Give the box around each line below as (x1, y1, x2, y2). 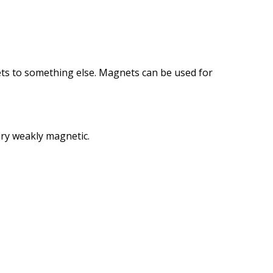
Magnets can (99, 66, 158, 79)
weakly (12, 129, 43, 143)
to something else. (12, 66, 96, 79)
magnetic (46, 129, 88, 143)
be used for (160, 66, 213, 79)
